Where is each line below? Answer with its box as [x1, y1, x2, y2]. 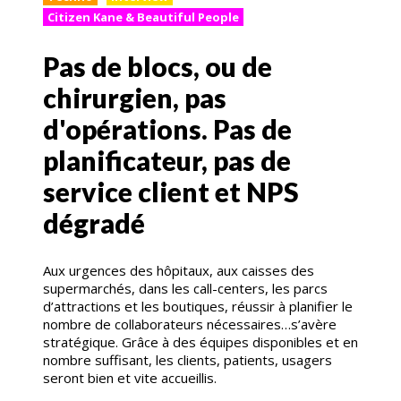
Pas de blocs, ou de [43, 49, 272, 82]
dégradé [43, 206, 145, 239]
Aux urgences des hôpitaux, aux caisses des [43, 260, 314, 279]
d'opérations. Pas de [43, 112, 292, 145]
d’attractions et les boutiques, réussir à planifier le [43, 296, 353, 315]
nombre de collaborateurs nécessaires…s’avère [43, 314, 337, 333]
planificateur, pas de [43, 143, 291, 176]
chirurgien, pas [43, 81, 226, 114]
